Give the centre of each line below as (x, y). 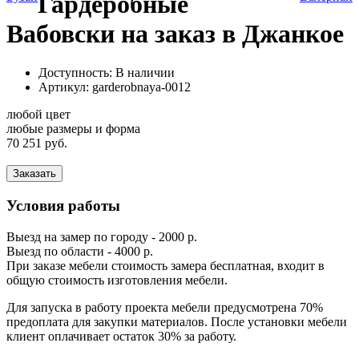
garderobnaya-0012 (141, 87)
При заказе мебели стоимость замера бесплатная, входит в (165, 265)
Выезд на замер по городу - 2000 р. (102, 236)
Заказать (34, 174)
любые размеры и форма (73, 129)
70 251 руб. (37, 143)
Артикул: (65, 87)
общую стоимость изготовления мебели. (117, 280)
